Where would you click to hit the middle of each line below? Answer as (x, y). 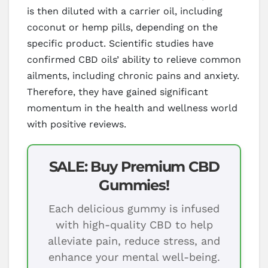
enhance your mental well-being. (134, 257)
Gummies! (134, 185)
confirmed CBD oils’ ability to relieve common (134, 59)
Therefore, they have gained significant (118, 92)
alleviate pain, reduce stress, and (134, 240)
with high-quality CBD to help (134, 224)
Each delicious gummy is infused (134, 208)
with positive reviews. (77, 124)
